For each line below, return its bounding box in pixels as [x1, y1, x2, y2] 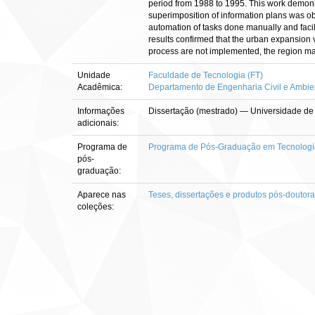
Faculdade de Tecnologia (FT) [148, 70, 263, 80]
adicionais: [77, 118, 121, 128]
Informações [77, 106, 124, 116]
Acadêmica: [77, 82, 124, 92]
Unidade [77, 70, 110, 80]
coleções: [77, 202, 114, 212]
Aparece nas [77, 190, 126, 200]
